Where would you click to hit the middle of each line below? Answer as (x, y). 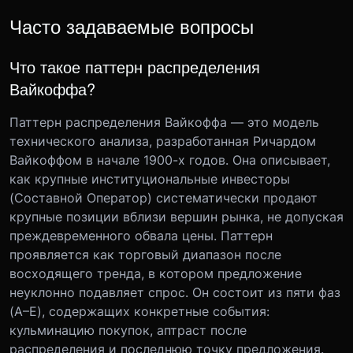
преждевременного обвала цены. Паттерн (141, 235)
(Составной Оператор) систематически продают (163, 197)
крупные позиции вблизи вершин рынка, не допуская (176, 216)
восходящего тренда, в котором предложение (156, 273)
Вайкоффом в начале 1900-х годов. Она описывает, (170, 160)
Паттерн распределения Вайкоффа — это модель (164, 122)
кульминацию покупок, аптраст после (128, 330)
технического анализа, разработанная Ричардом (163, 141)
